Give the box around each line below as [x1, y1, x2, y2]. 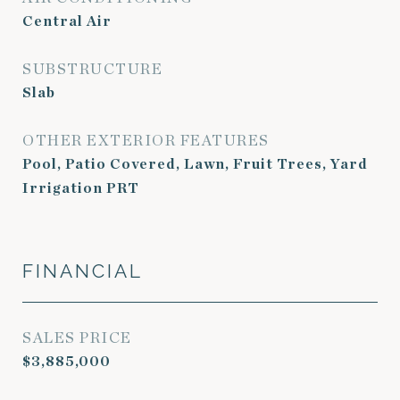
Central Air [22, 14, 112, 29]
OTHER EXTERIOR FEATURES [22, 133, 270, 148]
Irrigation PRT [22, 181, 139, 196]
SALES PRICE [22, 330, 132, 346]
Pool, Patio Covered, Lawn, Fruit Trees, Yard [22, 157, 368, 171]
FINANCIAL [22, 260, 143, 282]
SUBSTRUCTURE [22, 62, 162, 77]
